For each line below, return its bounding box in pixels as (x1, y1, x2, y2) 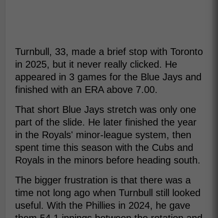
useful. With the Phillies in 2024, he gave (15, 200, 190, 211)
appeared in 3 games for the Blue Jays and (15, 72, 201, 82)
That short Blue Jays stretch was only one (15, 104, 196, 115)
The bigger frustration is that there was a (15, 175, 191, 185)
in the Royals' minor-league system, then (15, 129, 191, 140)
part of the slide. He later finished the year (15, 117, 197, 127)
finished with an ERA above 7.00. (15, 84, 158, 95)
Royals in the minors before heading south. (15, 155, 200, 165)
